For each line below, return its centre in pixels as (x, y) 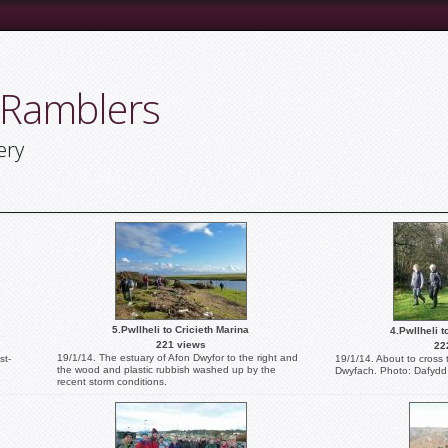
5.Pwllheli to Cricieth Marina (180, 329)
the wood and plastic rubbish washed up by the (166, 369)
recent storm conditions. (112, 381)
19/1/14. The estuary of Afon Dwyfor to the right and (177, 357)
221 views (180, 344)
